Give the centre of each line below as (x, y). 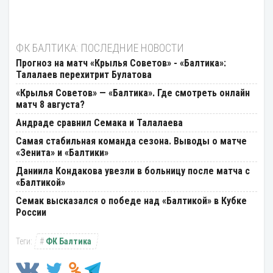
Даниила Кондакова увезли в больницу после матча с (133, 171)
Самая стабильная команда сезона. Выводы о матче (131, 141)
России (31, 212)
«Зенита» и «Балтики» (62, 153)
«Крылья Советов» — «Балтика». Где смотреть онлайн (133, 93)
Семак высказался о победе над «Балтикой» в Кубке (131, 201)
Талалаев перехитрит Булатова (84, 75)
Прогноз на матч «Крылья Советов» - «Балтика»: (121, 63)
